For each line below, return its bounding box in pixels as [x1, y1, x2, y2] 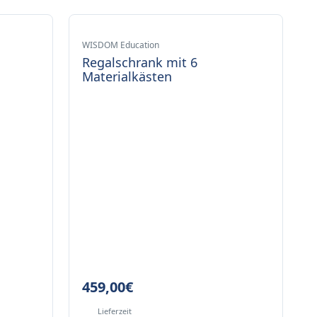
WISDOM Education [81, 39, 159, 51]
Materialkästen [81, 68, 172, 85]
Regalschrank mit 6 [81, 54, 197, 71]
